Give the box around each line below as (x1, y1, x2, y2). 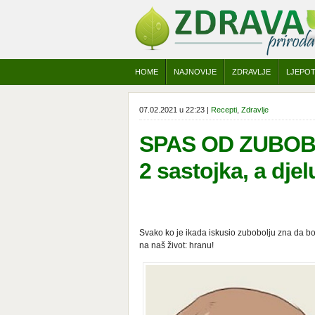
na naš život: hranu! (139, 240, 214, 250)
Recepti (211, 105, 237, 114)
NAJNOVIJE (174, 67, 217, 76)
